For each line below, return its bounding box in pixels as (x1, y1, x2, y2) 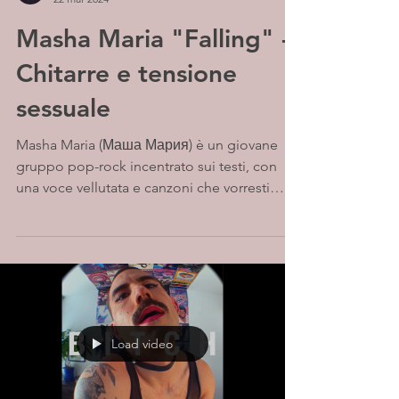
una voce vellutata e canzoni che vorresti (16, 179, 270, 196)
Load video (111, 336, 173, 352)
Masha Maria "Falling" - (16, 23, 289, 53)
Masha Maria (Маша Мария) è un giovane (16, 136, 278, 153)
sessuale (16, 93, 110, 123)
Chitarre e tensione (16, 58, 237, 88)
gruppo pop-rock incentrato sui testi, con (16, 158, 277, 175)
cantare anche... (16, 200, 115, 217)
